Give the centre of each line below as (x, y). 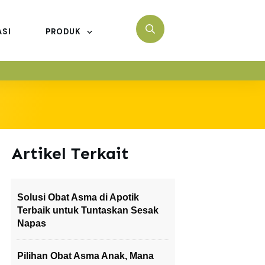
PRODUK (63, 32)
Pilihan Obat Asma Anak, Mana (85, 256)
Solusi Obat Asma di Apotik (78, 197)
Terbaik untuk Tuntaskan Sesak (88, 210)
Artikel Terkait (70, 153)
